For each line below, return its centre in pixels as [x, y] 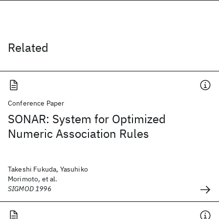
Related [28, 47]
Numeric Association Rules [78, 133]
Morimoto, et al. [33, 179]
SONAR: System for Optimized [87, 119]
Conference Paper [36, 103]
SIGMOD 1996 [30, 189]
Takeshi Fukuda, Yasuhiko [48, 169]
